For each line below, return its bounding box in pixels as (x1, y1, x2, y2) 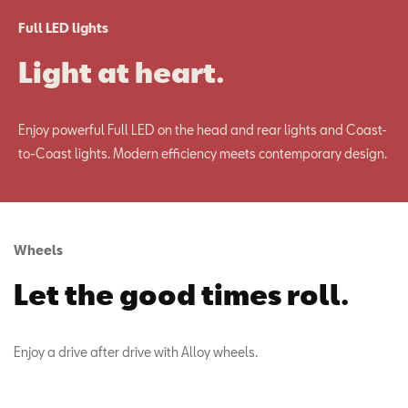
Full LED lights (18, 20, 108, 36)
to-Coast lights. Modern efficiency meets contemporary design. (18, 146, 387, 161)
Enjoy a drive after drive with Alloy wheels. (14, 344, 258, 360)
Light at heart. (18, 56, 224, 88)
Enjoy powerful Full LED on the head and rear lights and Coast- (18, 122, 387, 138)
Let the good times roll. (14, 278, 349, 311)
